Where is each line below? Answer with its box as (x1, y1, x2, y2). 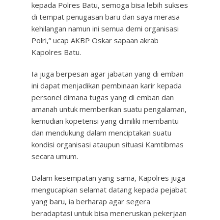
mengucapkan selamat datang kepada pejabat (31, 185, 187, 194)
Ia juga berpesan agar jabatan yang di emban (31, 69, 184, 79)
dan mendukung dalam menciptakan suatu (31, 128, 171, 137)
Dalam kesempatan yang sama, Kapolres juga (31, 173, 185, 183)
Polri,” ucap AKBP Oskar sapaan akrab (31, 35, 159, 45)
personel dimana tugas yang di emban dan (31, 92, 174, 102)
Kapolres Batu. (31, 47, 81, 57)
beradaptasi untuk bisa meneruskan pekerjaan (31, 208, 187, 218)
